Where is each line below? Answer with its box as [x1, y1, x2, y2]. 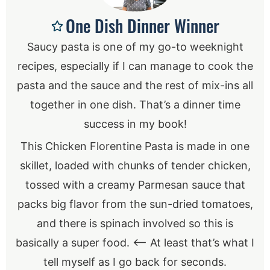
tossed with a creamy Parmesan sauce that [25, 178, 245, 191]
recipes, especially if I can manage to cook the [17, 59, 253, 72]
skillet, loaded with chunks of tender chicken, [19, 159, 251, 172]
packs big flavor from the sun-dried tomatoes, [17, 197, 253, 210]
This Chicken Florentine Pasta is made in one [20, 139, 250, 152]
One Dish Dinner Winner [65, 13, 219, 38]
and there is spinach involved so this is [37, 216, 233, 230]
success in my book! [83, 117, 187, 130]
